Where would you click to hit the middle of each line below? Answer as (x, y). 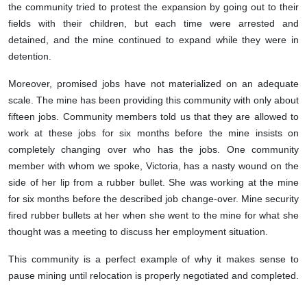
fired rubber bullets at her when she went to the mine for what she (153, 216)
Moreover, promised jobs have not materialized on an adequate (153, 84)
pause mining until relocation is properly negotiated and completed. (153, 276)
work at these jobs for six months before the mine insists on (153, 133)
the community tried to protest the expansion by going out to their (153, 7)
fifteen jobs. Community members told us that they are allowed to (153, 117)
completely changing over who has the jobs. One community (153, 150)
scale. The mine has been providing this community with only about (153, 100)
